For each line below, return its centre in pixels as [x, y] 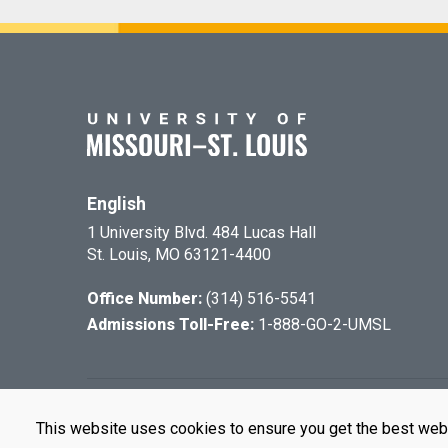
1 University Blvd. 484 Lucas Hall [201, 232]
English [116, 204]
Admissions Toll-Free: [172, 324]
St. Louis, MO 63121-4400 [179, 254]
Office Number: [144, 298]
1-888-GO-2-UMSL [324, 324]
